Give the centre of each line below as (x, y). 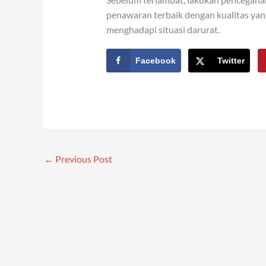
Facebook (155, 60)
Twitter (231, 60)
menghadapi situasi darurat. (163, 30)
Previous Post (83, 159)
